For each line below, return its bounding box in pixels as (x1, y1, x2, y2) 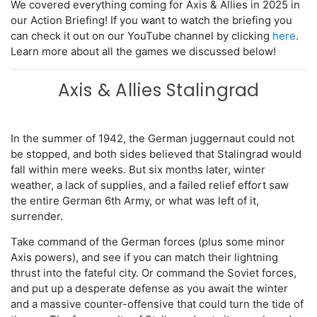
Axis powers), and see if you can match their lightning (11, 250, 278, 265)
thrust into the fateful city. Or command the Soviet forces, (11, 266, 296, 280)
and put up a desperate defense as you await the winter (11, 282, 288, 296)
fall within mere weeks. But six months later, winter (11, 163, 265, 177)
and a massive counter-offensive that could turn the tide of (11, 297, 304, 311)
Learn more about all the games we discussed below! (11, 45, 276, 59)
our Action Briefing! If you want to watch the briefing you (11, 13, 292, 28)
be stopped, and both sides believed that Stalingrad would (11, 147, 301, 161)
